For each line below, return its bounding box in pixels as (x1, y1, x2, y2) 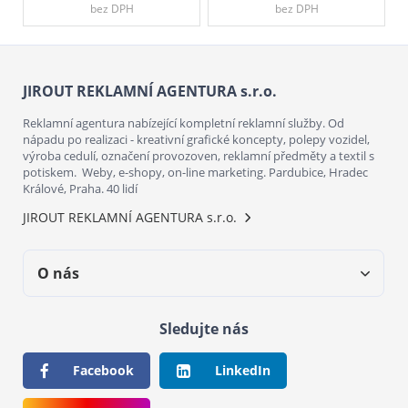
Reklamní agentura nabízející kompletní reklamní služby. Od (23, 115, 344, 132)
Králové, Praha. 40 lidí (23, 180, 138, 198)
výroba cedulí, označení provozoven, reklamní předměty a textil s (23, 148, 374, 165)
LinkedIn (215, 362, 270, 380)
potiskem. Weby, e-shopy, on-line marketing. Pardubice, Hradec (23, 164, 368, 181)
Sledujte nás (159, 319, 249, 340)
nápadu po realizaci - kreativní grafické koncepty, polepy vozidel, (23, 131, 370, 148)
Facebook (73, 362, 134, 380)
